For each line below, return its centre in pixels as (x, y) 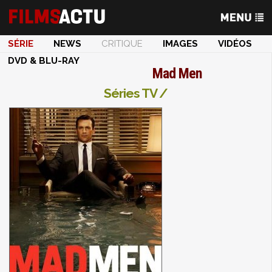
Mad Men (177, 73)
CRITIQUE (122, 44)
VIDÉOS (235, 44)
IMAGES (180, 44)
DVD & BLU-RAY (44, 61)
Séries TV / (136, 93)
